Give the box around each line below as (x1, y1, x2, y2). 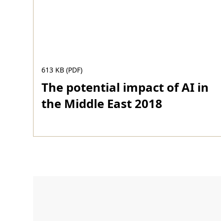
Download (41, 141, 91, 154)
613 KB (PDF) (41, 65, 83, 74)
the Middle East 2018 (41, 95, 163, 111)
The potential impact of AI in (41, 79, 209, 95)
